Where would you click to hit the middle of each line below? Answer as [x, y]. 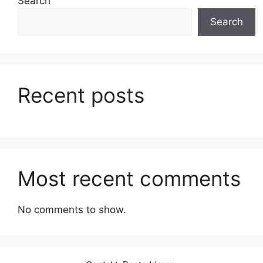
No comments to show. [72, 209]
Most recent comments [129, 178]
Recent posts [81, 95]
